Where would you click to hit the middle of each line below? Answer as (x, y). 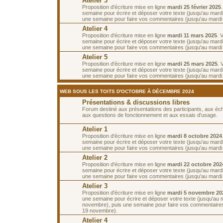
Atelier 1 (95, 129)
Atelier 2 (95, 157)
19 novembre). (100, 210)
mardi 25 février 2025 (194, 7)
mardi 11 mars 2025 (192, 35)
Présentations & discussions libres (136, 102)
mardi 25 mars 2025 (192, 63)
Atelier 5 (95, 57)
